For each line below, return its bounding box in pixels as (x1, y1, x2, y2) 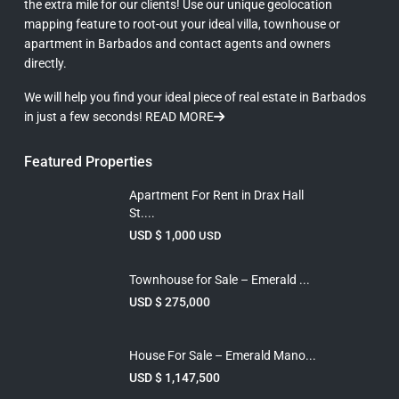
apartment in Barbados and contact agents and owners (24, 36, 330, 51)
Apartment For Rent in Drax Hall (129, 187, 304, 202)
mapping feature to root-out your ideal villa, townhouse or (24, 16, 340, 31)
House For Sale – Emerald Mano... (129, 347, 316, 362)
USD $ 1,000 (129, 227, 199, 242)
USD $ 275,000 (129, 294, 210, 309)
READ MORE (145, 109, 214, 124)
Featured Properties (24, 152, 152, 170)
